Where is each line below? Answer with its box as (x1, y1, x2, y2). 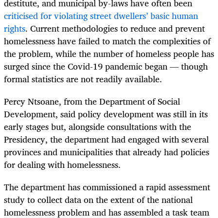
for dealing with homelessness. (4, 157, 121, 172)
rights (4, 20, 25, 36)
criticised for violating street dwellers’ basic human (4, 8, 198, 23)
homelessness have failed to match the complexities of (4, 33, 211, 48)
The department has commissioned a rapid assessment (4, 180, 210, 195)
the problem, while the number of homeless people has (4, 46, 214, 61)
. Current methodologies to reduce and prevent (25, 20, 205, 36)
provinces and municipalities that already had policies (4, 145, 209, 160)
